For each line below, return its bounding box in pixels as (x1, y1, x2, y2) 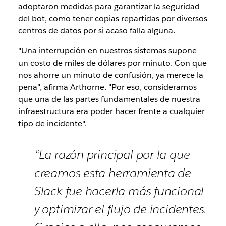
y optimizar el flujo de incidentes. (34, 201, 207, 217)
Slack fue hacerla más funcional (34, 183, 204, 199)
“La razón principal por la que (34, 147, 190, 163)
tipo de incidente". (18, 118, 87, 129)
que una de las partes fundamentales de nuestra (18, 94, 200, 105)
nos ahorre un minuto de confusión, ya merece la (18, 70, 203, 81)
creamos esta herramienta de (34, 165, 191, 181)
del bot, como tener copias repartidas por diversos (18, 13, 207, 24)
